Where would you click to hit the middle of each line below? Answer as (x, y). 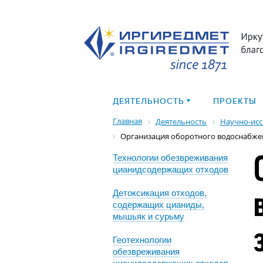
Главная (127, 121)
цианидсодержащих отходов (171, 170)
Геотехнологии (142, 240)
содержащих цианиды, (159, 205)
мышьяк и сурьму (149, 217)
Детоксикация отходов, (160, 193)
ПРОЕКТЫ (235, 101)
